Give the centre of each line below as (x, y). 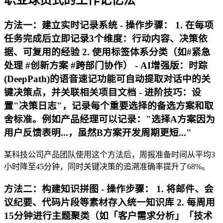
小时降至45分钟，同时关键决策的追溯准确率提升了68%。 (107, 166)
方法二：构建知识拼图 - (55, 189)
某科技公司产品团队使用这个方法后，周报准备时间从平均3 (110, 154)
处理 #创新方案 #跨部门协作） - (72, 66)
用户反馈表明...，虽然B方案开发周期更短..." (98, 133)
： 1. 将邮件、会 (179, 189)
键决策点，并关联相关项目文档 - (74, 93)
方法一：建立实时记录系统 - (65, 25)
